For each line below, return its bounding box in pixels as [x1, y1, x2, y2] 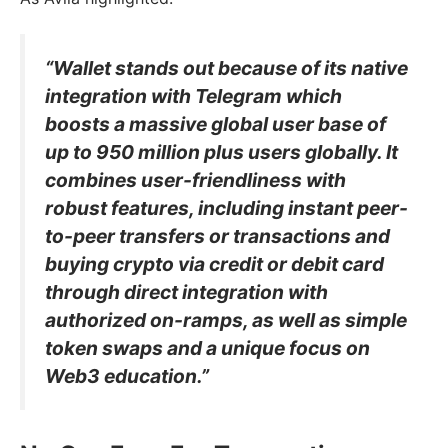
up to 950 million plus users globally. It [45, 139, 398, 164]
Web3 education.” [45, 363, 209, 388]
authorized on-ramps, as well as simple [45, 307, 407, 332]
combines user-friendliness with [45, 167, 346, 192]
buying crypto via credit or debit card [45, 251, 384, 276]
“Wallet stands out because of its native [45, 55, 408, 80]
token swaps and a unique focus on [45, 335, 370, 360]
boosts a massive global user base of [45, 111, 386, 136]
